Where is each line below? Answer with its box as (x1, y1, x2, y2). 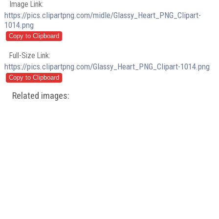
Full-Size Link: (9, 51, 51, 61)
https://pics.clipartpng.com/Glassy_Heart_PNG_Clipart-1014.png (4, 62, 210, 72)
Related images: (12, 90, 70, 102)
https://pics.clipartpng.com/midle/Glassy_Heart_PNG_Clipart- (4, 10, 201, 20)
